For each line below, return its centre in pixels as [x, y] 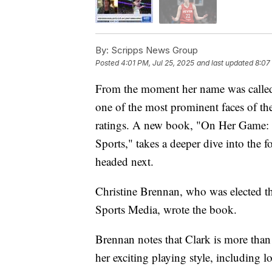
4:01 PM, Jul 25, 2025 [158, 63]
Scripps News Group [153, 50]
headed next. [124, 161]
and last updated [225, 63]
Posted [108, 63]
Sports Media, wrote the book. [166, 209]
